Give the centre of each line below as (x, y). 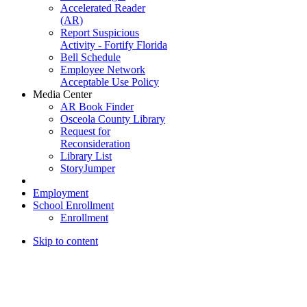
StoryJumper (88, 168)
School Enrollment (73, 205)
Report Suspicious (100, 32)
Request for (85, 131)
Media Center (62, 94)
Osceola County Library (113, 119)
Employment (61, 193)
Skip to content (65, 241)
